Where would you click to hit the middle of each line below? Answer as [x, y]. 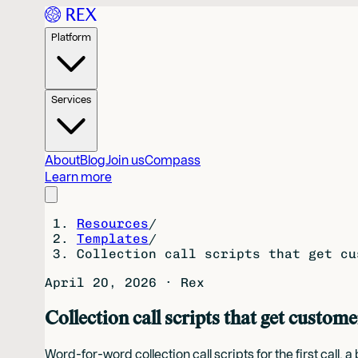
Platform [71, 37]
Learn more [78, 177]
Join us [125, 160]
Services [71, 99]
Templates [113, 239]
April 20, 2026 [101, 282]
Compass [173, 160]
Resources [113, 223]
